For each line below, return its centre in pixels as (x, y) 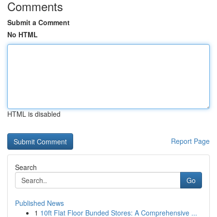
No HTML (23, 34)
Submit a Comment (39, 22)
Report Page (190, 141)
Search (26, 167)
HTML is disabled (34, 114)
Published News (39, 203)
